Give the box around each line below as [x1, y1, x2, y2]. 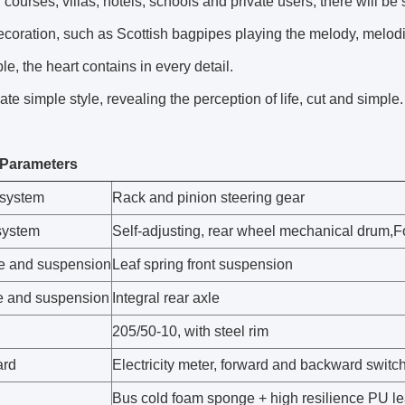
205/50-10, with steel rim [112, 324, 268, 339]
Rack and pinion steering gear [112, 190, 305, 205]
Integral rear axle [112, 290, 220, 306]
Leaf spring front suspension [112, 257, 293, 272]
